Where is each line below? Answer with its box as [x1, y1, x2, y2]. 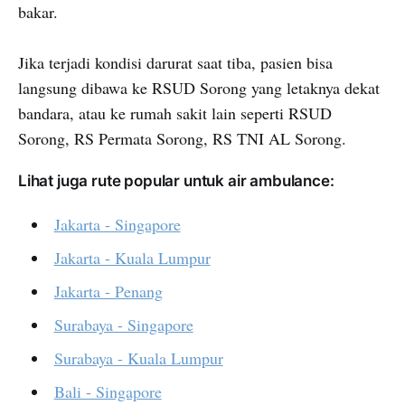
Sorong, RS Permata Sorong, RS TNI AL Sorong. [18, 127, 346, 150]
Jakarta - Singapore [53, 213, 181, 236]
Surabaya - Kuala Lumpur [53, 347, 223, 370]
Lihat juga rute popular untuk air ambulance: [18, 172, 334, 191]
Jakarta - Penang [53, 280, 163, 303]
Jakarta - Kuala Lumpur [53, 247, 211, 269]
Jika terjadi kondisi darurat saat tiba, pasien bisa [18, 52, 333, 74]
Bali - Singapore [53, 381, 162, 403]
